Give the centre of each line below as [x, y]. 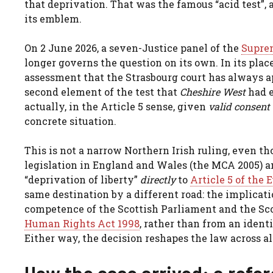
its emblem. [53, 18]
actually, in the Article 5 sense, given [116, 106]
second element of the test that [102, 91]
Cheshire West [213, 91]
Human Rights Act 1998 [82, 223]
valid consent [239, 106]
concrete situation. [70, 121]
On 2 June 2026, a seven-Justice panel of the [133, 48]
